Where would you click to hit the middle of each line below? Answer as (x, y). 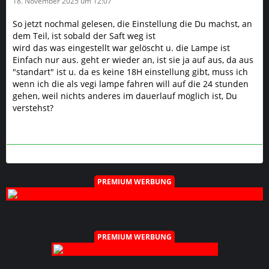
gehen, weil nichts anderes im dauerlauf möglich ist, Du (125, 96)
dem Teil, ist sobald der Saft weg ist (84, 36)
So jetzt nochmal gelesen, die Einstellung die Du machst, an (132, 24)
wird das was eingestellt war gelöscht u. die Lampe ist (121, 48)
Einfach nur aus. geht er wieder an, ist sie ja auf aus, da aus (133, 60)
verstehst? (33, 108)
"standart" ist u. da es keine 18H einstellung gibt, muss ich (130, 72)
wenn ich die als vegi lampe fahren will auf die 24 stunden (131, 84)
